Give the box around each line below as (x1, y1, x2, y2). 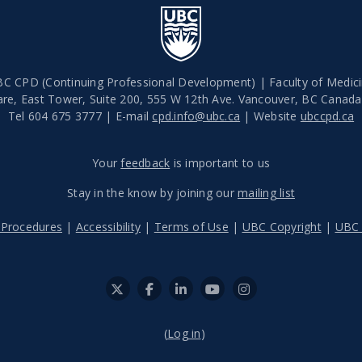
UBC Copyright (242, 219, 322, 234)
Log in (167, 326, 201, 341)
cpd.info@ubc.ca (152, 108, 241, 124)
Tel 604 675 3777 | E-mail (7, 108, 153, 124)
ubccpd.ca (300, 108, 355, 124)
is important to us (170, 155, 270, 170)
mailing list (238, 185, 295, 200)
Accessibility (75, 219, 141, 234)
